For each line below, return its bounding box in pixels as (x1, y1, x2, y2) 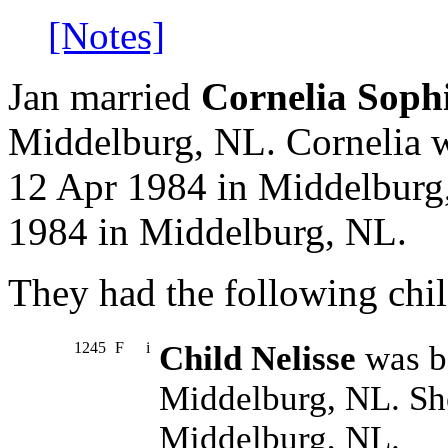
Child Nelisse (159, 339, 356, 379)
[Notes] (48, 14, 165, 58)
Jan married (8, 75, 201, 119)
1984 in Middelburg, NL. (8, 210, 407, 254)
